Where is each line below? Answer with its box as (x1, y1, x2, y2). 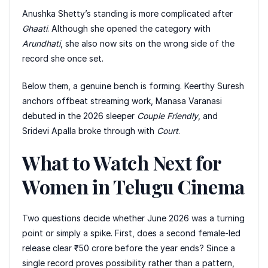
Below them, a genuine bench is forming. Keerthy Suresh (22, 80, 244, 91)
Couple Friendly (137, 110, 198, 121)
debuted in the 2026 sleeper (22, 110, 137, 121)
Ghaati (22, 23, 47, 33)
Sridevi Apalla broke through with (22, 125, 157, 136)
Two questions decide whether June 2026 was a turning (22, 212, 245, 223)
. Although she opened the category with (47, 23, 211, 33)
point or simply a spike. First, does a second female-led (22, 227, 240, 238)
